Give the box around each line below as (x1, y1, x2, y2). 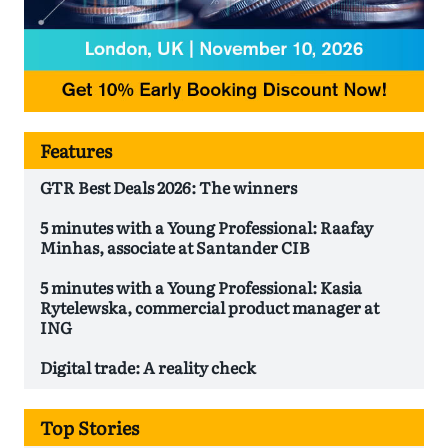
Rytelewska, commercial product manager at (40, 295, 379, 320)
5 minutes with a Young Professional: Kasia (40, 275, 362, 300)
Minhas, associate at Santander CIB (40, 235, 310, 260)
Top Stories (40, 414, 139, 442)
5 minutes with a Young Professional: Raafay (40, 215, 373, 240)
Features (40, 137, 112, 165)
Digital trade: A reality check (40, 355, 256, 380)
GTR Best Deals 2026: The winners (40, 175, 297, 200)
